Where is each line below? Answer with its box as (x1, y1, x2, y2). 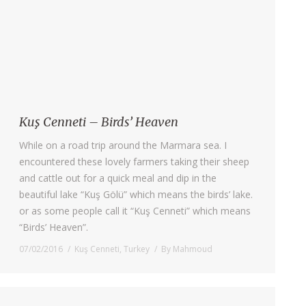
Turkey (124, 242, 150, 255)
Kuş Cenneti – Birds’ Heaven (19, 113, 178, 130)
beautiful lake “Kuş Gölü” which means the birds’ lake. (19, 187, 253, 201)
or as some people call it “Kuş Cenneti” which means (19, 204, 251, 217)
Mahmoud (173, 242, 212, 255)
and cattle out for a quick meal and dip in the (19, 171, 217, 184)
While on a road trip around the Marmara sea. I (19, 138, 227, 152)
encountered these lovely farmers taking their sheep (19, 154, 249, 168)
